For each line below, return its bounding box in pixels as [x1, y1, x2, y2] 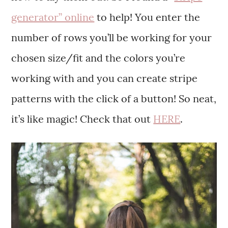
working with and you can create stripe [11, 71, 198, 84]
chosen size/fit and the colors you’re [11, 51, 186, 64]
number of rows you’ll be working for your [11, 31, 212, 44]
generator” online [11, 10, 95, 23]
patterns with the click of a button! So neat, [11, 92, 217, 105]
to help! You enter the [94, 10, 201, 23]
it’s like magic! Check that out [11, 112, 154, 125]
